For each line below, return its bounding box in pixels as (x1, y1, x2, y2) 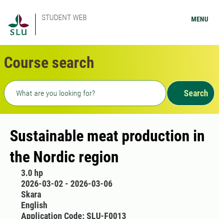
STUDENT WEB (42, 13, 87, 22)
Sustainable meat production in (10, 127, 205, 145)
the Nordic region (10, 148, 119, 166)
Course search (4, 53, 94, 72)
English (21, 200, 47, 210)
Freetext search (3, 81, 64, 91)
